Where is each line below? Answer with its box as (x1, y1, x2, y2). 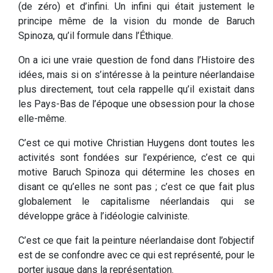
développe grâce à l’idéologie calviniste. (18, 210, 190, 222)
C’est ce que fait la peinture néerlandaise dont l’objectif (18, 234, 255, 246)
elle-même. (18, 112, 66, 124)
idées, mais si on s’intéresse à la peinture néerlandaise (18, 68, 255, 80)
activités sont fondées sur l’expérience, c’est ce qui (18, 151, 255, 163)
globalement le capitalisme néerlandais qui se (18, 195, 255, 207)
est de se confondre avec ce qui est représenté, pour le (18, 249, 255, 261)
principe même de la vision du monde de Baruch (18, 15, 255, 27)
